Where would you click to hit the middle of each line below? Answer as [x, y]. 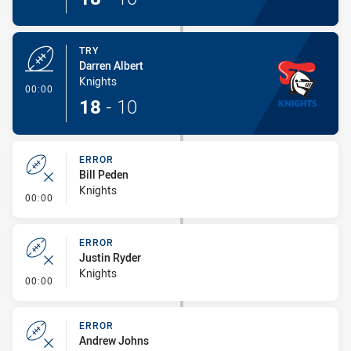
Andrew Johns [114, 340]
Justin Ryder [110, 257]
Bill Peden [104, 174]
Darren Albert [111, 65]
